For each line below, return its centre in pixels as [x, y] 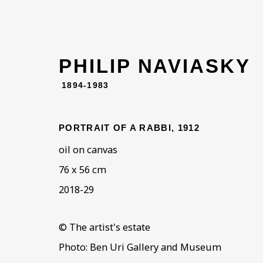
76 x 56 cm [82, 170]
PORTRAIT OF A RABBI [115, 128]
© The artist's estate [104, 227]
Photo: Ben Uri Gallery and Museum [140, 247]
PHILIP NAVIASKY [155, 66]
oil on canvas [88, 150]
